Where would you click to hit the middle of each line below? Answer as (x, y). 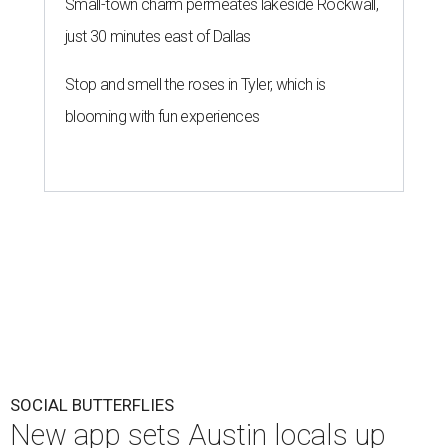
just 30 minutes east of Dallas (158, 36)
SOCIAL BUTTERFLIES (92, 405)
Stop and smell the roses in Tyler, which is (195, 84)
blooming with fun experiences (162, 116)
